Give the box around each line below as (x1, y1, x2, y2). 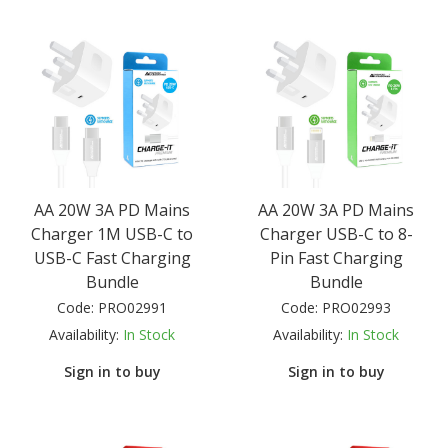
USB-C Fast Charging (33, 246, 191, 269)
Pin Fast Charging (269, 246, 403, 269)
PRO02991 (98, 297, 167, 317)
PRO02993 (322, 297, 391, 317)
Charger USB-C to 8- (259, 222, 413, 245)
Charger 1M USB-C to (31, 222, 193, 245)
